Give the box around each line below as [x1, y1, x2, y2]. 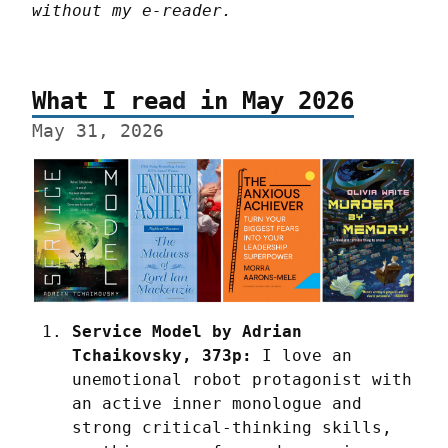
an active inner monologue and [72, 394, 362, 414]
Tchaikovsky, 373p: [72, 346, 252, 366]
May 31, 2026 [32, 121, 164, 142]
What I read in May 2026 [32, 87, 354, 116]
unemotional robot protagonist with [72, 370, 412, 390]
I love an [252, 346, 352, 366]
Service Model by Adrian [72, 322, 302, 342]
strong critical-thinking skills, [72, 418, 392, 438]
